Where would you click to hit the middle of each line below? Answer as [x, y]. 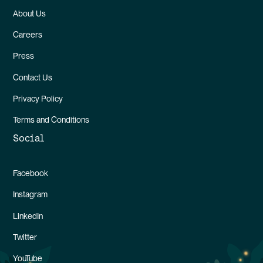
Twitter [25, 237]
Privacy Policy [38, 99]
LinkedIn [28, 216]
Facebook [31, 173]
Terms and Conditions [51, 120]
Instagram [31, 195]
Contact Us [33, 77]
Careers [28, 35]
